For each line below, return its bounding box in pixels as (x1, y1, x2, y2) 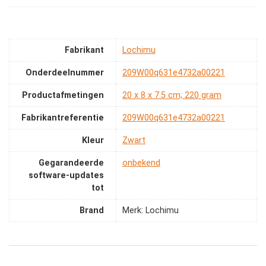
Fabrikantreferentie (21, 113, 104, 123)
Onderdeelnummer (26, 68, 104, 78)
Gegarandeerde (39, 158, 104, 169)
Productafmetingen (22, 90, 104, 101)
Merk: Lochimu (122, 205, 179, 216)
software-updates (28, 170, 104, 181)
